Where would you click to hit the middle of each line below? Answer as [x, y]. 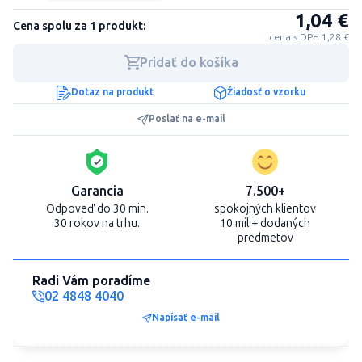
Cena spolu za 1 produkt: [79, 26]
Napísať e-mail [186, 318]
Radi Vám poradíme [91, 280]
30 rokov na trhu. [97, 223]
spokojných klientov [265, 208]
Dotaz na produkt [112, 93]
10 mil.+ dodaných [265, 223]
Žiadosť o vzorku [267, 93]
